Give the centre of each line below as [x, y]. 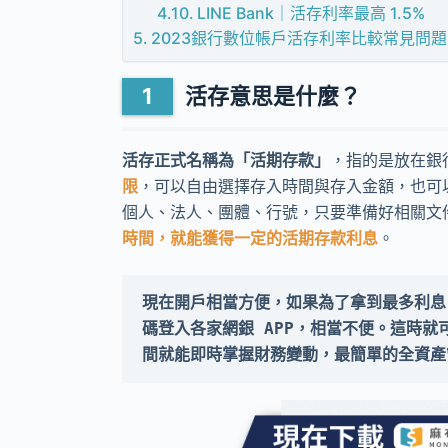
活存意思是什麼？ [273, 95]
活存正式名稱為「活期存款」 [226, 160]
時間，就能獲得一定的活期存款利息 [250, 238]
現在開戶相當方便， [214, 303]
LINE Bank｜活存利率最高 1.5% [311, 12]
